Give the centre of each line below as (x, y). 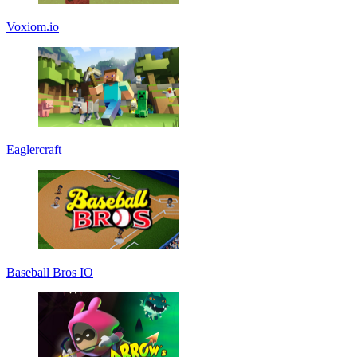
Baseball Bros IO (50, 272)
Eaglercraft (34, 149)
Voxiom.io (33, 26)
